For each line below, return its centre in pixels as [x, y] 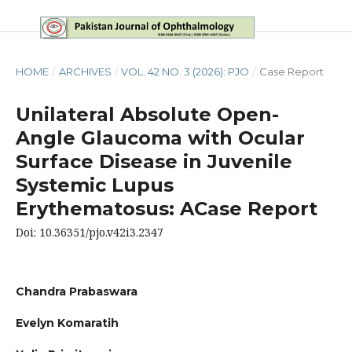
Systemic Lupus [94, 185]
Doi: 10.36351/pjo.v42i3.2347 [89, 232]
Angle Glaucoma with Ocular [160, 137]
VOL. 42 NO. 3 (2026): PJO [185, 71]
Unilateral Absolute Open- [147, 114]
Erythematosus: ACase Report [166, 208]
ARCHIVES [85, 71]
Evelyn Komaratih [67, 323]
